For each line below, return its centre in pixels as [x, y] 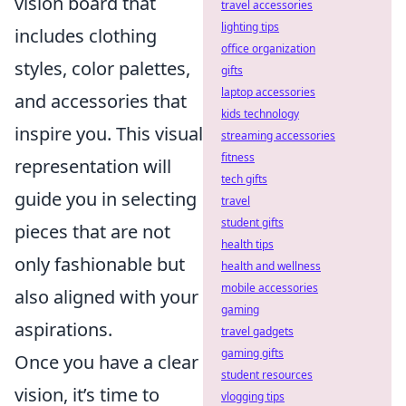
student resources [267, 375]
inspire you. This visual [109, 133]
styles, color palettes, [102, 68]
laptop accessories [268, 92]
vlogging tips [253, 396]
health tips [247, 244]
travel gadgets [257, 331]
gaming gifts [252, 353]
